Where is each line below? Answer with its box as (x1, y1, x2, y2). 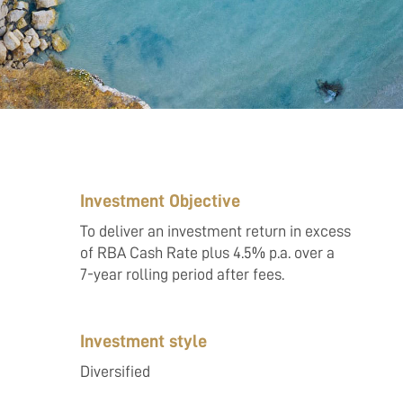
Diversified (80, 363, 151, 380)
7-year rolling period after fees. (80, 266, 285, 282)
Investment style (80, 332, 208, 350)
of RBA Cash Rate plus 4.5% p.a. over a (80, 245, 336, 261)
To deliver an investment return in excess (80, 223, 352, 239)
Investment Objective (80, 192, 241, 210)
